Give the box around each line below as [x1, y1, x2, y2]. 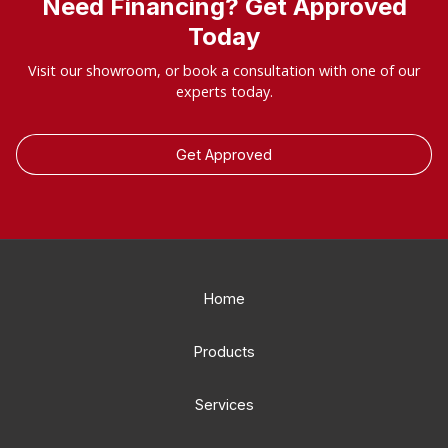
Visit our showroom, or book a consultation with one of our [28, 61, 420, 80]
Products [193, 343, 255, 360]
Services [194, 396, 254, 413]
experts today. [175, 82, 273, 101]
